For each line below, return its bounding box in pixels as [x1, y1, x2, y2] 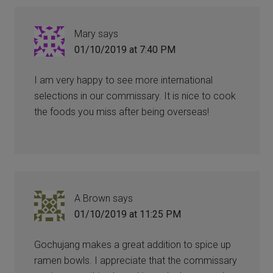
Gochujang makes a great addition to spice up [34, 238, 232, 250]
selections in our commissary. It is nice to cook [34, 90, 236, 102]
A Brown [74, 192, 111, 204]
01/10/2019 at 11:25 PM [74, 208, 182, 220]
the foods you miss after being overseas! [34, 105, 210, 118]
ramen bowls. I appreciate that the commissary [34, 254, 238, 266]
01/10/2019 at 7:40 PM [74, 43, 176, 55]
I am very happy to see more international [34, 74, 213, 86]
